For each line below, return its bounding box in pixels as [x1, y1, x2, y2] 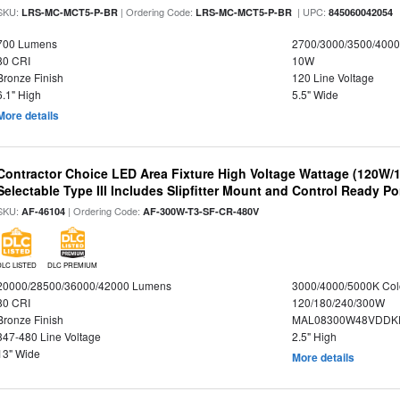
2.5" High [291, 329, 337, 344]
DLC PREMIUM [47, 260, 98, 270]
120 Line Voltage [291, 70, 374, 85]
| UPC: [292, 4, 329, 19]
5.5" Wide [291, 87, 338, 102]
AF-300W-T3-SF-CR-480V [143, 204, 260, 218]
